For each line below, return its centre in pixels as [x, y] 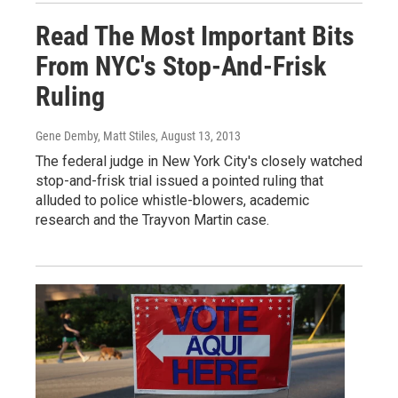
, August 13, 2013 [198, 135]
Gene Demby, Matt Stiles [96, 135]
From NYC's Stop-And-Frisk [181, 66]
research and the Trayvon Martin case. [152, 219]
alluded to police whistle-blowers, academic [172, 200]
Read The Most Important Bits [195, 36]
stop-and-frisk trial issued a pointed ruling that [179, 180]
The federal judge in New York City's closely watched [199, 161]
